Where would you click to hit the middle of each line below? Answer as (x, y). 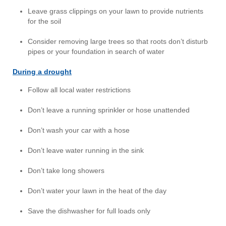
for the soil (44, 21)
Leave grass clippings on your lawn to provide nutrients (116, 11)
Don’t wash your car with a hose (79, 130)
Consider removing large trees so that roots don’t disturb (118, 41)
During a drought (42, 71)
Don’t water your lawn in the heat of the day (97, 190)
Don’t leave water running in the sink (86, 150)
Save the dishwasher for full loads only (89, 211)
